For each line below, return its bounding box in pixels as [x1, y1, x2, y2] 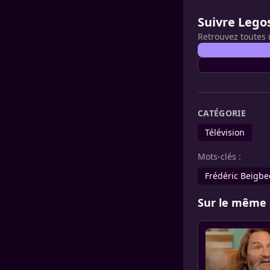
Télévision [205, 127, 245, 138]
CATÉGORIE [198, 107, 246, 119]
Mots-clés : [198, 151, 241, 162]
